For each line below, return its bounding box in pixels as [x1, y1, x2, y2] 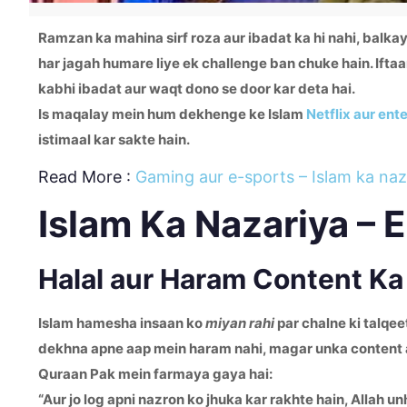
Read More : [38, 167, 135, 186]
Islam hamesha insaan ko [38, 314, 205, 332]
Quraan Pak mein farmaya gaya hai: [38, 365, 273, 382]
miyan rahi [205, 314, 274, 332]
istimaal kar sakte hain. [38, 131, 190, 148]
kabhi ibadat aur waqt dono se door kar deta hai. [38, 80, 355, 97]
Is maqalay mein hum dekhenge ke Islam [38, 105, 306, 123]
